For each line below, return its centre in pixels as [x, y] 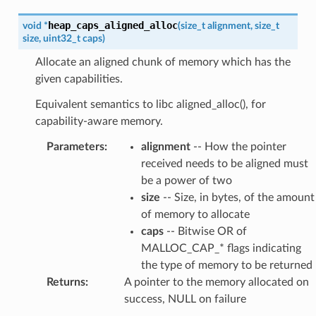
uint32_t [61, 38]
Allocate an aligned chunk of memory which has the [163, 62]
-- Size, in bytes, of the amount [237, 197]
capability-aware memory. [99, 121]
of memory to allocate [195, 214]
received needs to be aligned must [224, 163]
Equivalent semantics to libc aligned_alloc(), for [150, 104]
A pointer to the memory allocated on [216, 282]
